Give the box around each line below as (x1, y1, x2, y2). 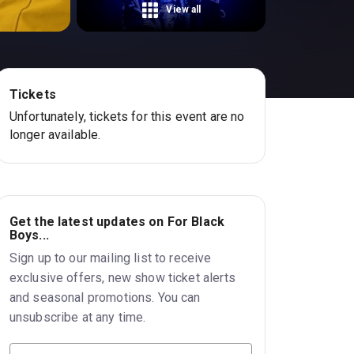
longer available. (9, 126, 101, 142)
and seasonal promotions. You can (9, 289, 201, 305)
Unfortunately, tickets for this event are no (9, 108, 245, 124)
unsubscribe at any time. (9, 309, 146, 325)
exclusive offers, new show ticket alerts (9, 269, 235, 285)
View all (166, 4, 201, 16)
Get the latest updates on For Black (9, 213, 225, 229)
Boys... (9, 227, 49, 243)
